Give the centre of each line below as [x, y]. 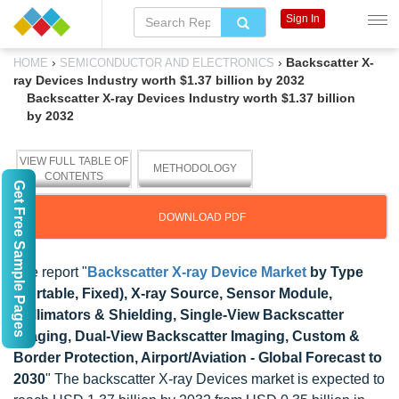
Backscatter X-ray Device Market [197, 272]
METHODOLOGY [195, 168]
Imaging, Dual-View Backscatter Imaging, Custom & [187, 336]
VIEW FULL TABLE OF [74, 161]
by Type [335, 272]
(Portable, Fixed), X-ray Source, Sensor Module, [173, 293]
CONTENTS [74, 176]
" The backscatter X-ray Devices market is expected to [215, 379]
